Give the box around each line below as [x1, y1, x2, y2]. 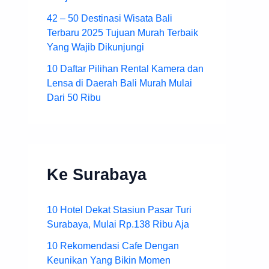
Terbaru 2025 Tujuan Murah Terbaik [47, 27, 198, 38]
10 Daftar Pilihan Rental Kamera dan [47, 63, 204, 74]
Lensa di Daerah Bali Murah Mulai [47, 77, 192, 88]
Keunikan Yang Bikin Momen [47, 255, 171, 266]
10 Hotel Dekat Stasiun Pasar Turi [47, 205, 192, 216]
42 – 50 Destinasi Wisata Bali [47, 13, 172, 23]
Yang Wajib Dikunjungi [47, 41, 144, 52]
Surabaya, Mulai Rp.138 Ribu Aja [47, 219, 189, 230]
